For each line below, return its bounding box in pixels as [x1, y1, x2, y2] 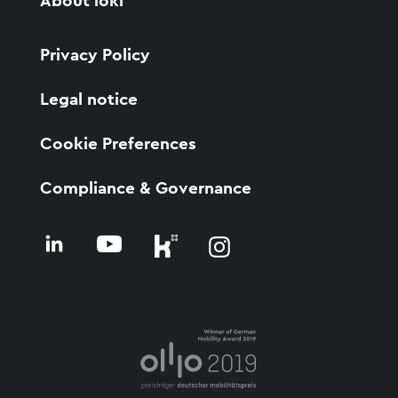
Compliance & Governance [39, 179, 251, 197]
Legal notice [39, 91, 138, 108]
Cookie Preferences [39, 135, 196, 153]
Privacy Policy [39, 46, 150, 64]
